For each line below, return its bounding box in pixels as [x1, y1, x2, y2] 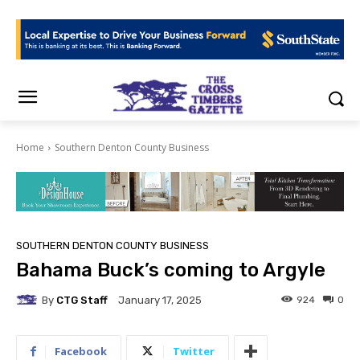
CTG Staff [56, 293, 108, 306]
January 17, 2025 [118, 294, 202, 307]
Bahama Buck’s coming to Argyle [16, 259, 325, 282]
